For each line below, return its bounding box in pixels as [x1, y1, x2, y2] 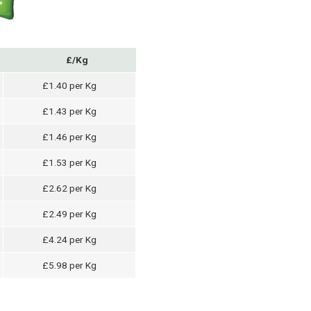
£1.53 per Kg [42, 156, 97, 168]
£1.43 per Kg [42, 105, 97, 117]
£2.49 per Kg [42, 208, 97, 219]
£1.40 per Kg [42, 79, 97, 91]
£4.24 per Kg [42, 233, 97, 245]
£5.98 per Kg [42, 259, 97, 271]
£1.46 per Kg [42, 131, 97, 142]
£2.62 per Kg [42, 182, 97, 194]
